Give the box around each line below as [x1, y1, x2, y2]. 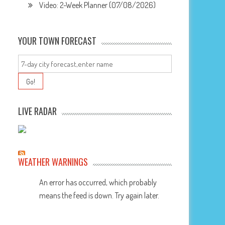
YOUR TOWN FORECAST [18, 34, 97, 47]
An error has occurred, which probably [39, 177, 157, 187]
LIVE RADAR [18, 104, 57, 118]
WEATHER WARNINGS [18, 155, 88, 168]
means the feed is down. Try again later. [39, 190, 160, 200]
